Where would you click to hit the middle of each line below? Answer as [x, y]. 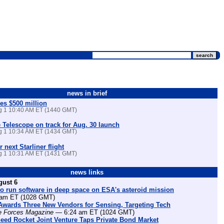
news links [87, 172]
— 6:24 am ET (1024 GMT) [94, 212]
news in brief [87, 93]
